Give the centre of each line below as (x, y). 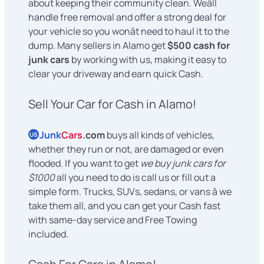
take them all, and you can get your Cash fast (124, 206)
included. (48, 234)
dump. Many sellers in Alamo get (98, 46)
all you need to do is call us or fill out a (135, 178)
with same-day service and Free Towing (113, 220)
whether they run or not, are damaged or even (126, 149)
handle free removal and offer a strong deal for (127, 17)
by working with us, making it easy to (148, 60)
